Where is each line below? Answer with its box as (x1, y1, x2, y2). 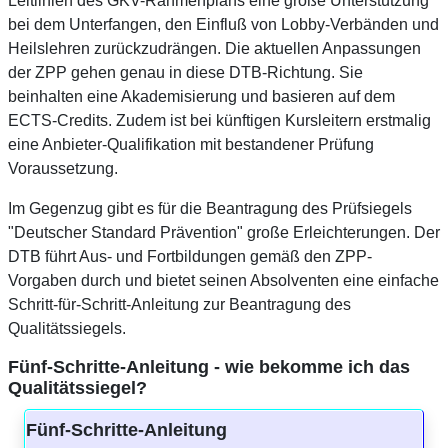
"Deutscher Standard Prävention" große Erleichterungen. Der (8, 224, 440, 242)
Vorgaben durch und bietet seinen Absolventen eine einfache (8, 272, 439, 290)
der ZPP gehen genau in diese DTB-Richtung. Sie (8, 64, 363, 82)
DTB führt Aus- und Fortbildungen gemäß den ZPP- (8, 248, 372, 266)
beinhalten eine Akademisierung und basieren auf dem (8, 88, 395, 106)
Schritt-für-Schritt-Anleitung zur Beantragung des (8, 296, 351, 314)
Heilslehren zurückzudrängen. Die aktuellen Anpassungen (8, 40, 421, 58)
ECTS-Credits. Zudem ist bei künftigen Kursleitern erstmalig (8, 112, 431, 130)
